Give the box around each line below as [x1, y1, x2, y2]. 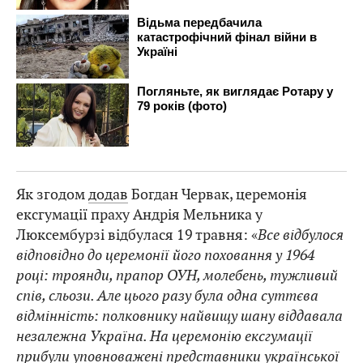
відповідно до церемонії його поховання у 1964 [16, 246, 314, 265]
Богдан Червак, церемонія [128, 185, 307, 204]
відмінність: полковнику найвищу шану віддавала [16, 306, 343, 326]
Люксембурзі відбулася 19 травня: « [16, 225, 258, 245]
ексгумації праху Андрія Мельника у [16, 205, 263, 224]
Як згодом [16, 185, 88, 204]
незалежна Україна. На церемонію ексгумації [16, 327, 313, 346]
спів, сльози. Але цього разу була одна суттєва [16, 286, 318, 305]
